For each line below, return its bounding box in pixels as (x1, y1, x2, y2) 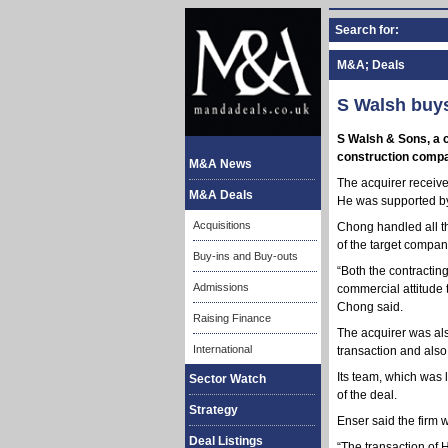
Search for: (335, 23, 399, 37)
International (193, 343, 252, 355)
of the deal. (337, 388, 397, 402)
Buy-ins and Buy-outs (193, 250, 298, 262)
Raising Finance (193, 312, 271, 324)
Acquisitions (193, 219, 251, 231)
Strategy (189, 403, 238, 417)
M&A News (189, 157, 252, 171)
